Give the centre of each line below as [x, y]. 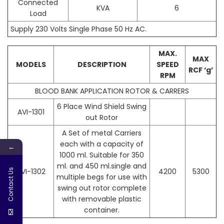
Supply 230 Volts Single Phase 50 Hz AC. [78, 29]
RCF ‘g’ [201, 70]
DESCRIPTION [102, 65]
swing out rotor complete [102, 188]
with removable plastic [102, 199]
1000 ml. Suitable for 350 [102, 155]
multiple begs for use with [102, 177]
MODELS [31, 65]
